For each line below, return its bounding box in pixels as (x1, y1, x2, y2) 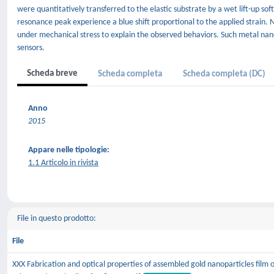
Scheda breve (27, 69, 78, 78)
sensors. (17, 43, 45, 53)
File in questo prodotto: (17, 214, 96, 223)
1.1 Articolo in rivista (28, 158, 98, 168)
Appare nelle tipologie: (28, 146, 109, 155)
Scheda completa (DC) (183, 70, 265, 79)
